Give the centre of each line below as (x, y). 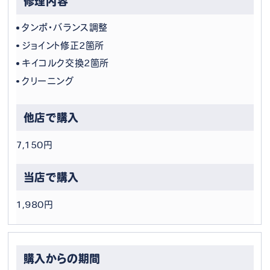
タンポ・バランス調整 (65, 28)
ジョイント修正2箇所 (63, 45)
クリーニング (48, 81)
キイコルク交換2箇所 (66, 63)
